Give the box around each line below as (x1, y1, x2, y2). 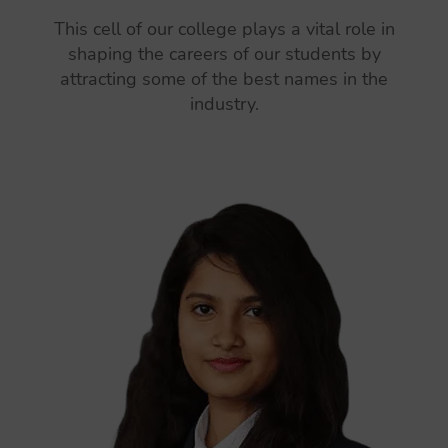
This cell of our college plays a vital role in (53, 17, 395, 41)
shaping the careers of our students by (67, 42, 381, 66)
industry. (189, 92, 259, 116)
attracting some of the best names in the (60, 67, 388, 91)
